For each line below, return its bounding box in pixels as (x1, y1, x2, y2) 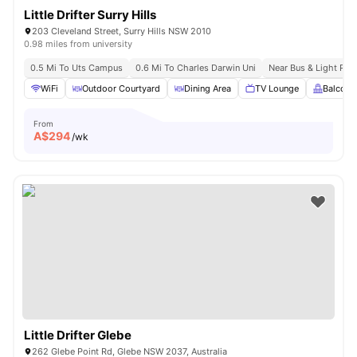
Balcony (323, 83, 355, 94)
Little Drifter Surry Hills (24, 7, 156, 22)
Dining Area (184, 83, 231, 94)
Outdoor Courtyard (82, 83, 160, 94)
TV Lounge (255, 83, 299, 94)
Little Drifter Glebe (24, 328, 131, 343)
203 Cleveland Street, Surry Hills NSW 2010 (32, 25, 211, 37)
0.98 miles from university (24, 38, 132, 49)
